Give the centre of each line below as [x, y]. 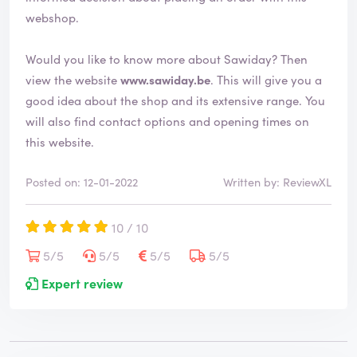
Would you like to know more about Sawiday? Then [167, 59]
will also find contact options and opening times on [167, 121]
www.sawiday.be [165, 80]
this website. [60, 142]
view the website [73, 80]
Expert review [80, 283]
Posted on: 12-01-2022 [82, 182]
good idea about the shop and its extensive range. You [165, 100]
